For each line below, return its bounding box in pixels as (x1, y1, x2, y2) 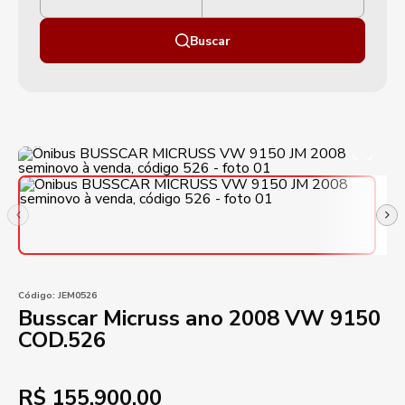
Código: (18, 289, 55, 302)
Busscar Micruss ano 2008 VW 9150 (18, 304, 381, 333)
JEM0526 (55, 289, 97, 302)
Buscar (189, 32, 231, 50)
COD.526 (18, 325, 106, 354)
